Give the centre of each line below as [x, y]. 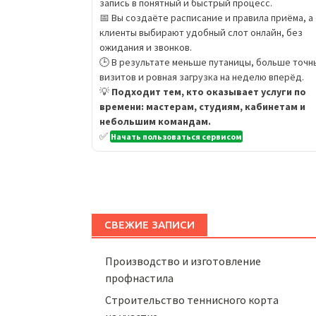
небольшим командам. [155, 122]
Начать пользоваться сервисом [176, 137]
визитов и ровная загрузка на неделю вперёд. [202, 77]
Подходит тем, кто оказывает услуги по [209, 92]
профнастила [140, 278]
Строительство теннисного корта [192, 299]
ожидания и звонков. [146, 48]
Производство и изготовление [183, 261]
